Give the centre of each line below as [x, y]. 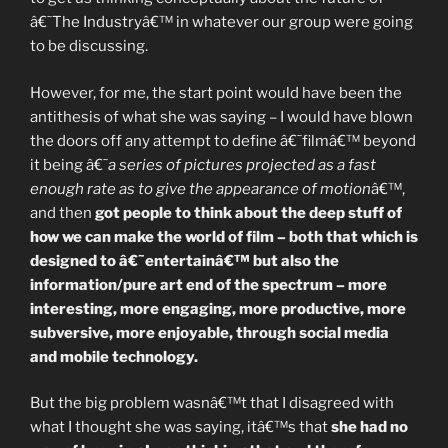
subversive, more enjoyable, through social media [209, 332]
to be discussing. [89, 46]
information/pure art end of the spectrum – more [208, 284]
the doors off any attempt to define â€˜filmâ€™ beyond [223, 140]
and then [62, 212]
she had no [369, 427]
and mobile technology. [114, 356]
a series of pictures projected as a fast [242, 164]
